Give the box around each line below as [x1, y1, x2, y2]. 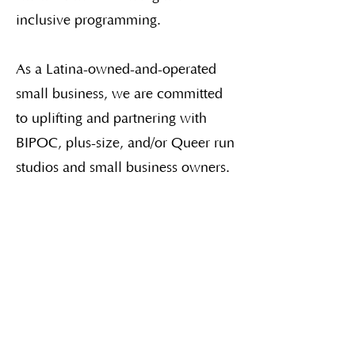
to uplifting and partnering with [16, 111, 207, 127]
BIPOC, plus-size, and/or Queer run [16, 136, 235, 151]
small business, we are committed [16, 86, 223, 102]
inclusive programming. [16, 13, 161, 29]
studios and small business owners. [16, 160, 230, 176]
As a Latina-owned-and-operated [16, 62, 216, 78]
